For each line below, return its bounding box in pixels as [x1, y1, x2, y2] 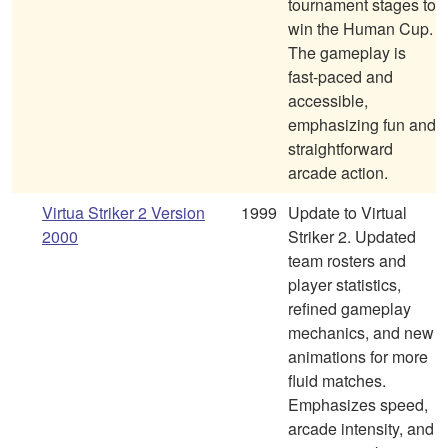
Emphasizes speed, [288, 393, 428, 417]
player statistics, [288, 273, 401, 297]
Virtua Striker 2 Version [42, 201, 205, 225]
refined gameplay [288, 297, 411, 321]
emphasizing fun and [288, 113, 436, 137]
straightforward [288, 137, 393, 161]
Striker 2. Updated [288, 225, 416, 249]
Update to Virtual [288, 201, 407, 225]
